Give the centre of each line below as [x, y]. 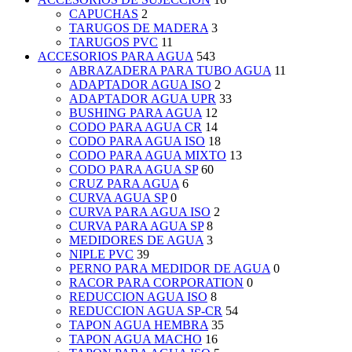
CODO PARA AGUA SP [134, 170]
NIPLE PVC [101, 255]
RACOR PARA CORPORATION [156, 283]
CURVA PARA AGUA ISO [140, 212]
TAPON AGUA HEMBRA [139, 325]
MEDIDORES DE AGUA [136, 240]
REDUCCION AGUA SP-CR [146, 311]
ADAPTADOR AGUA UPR [143, 99]
